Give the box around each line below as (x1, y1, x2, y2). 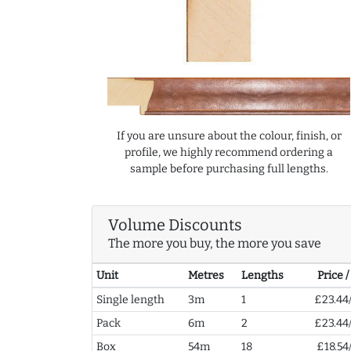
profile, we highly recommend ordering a (125, 146, 333, 160)
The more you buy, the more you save (108, 236, 321, 251)
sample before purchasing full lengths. (129, 162, 328, 176)
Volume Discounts (108, 215, 242, 235)
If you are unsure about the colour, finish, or (116, 129, 342, 143)
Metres (187, 269, 224, 283)
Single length (96, 293, 165, 307)
